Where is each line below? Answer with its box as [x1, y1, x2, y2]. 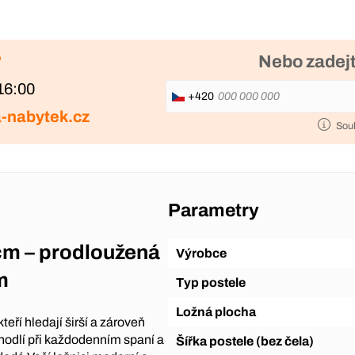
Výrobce [184, 246, 227, 260]
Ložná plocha [182, 304, 256, 319]
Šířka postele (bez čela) [184, 334, 314, 348]
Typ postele [183, 275, 246, 289]
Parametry [167, 200, 259, 220]
